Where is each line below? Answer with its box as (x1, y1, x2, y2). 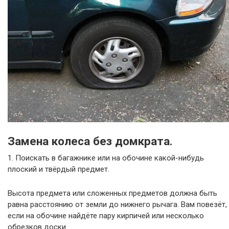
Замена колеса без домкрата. (8, 134, 173, 148)
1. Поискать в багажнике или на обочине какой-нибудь (8, 153, 204, 163)
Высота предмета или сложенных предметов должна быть (8, 188, 217, 198)
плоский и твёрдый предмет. (8, 164, 109, 174)
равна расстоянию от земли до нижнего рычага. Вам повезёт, (8, 199, 227, 209)
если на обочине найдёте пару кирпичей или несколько (8, 211, 204, 220)
